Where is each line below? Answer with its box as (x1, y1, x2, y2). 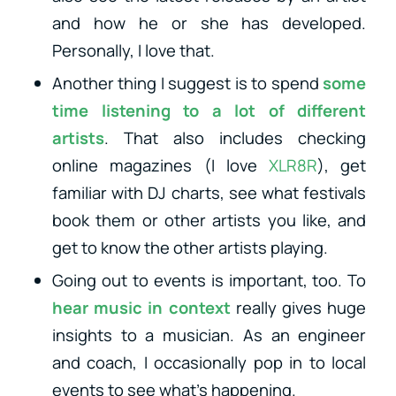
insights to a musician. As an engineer (51, 323, 367, 346)
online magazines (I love (51, 153, 270, 177)
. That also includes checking (103, 126, 367, 149)
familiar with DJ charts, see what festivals (51, 180, 367, 204)
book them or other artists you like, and (51, 208, 367, 232)
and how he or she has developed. (51, 11, 367, 34)
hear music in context (51, 295, 231, 319)
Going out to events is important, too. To (51, 268, 367, 292)
